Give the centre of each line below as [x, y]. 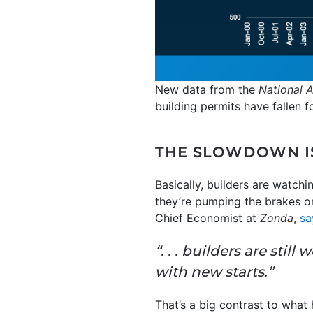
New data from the [207, 90]
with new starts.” [214, 272]
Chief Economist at [208, 218]
